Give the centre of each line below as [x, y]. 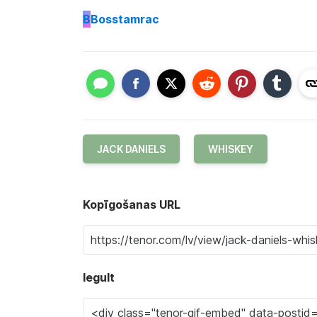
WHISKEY [231, 149]
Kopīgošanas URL [132, 204]
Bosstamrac [125, 19]
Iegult [99, 277]
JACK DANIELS [131, 149]
